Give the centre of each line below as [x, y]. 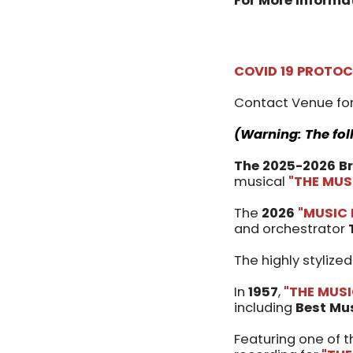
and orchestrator [290, 229]
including [265, 308]
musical [260, 182]
